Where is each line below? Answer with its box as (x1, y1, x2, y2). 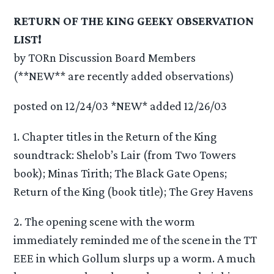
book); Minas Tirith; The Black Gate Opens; (13, 166, 228, 180)
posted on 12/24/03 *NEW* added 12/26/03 (13, 99, 228, 113)
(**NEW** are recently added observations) (13, 69, 235, 83)
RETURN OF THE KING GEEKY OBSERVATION (13, 14, 254, 28)
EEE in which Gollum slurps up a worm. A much (13, 251, 256, 265)
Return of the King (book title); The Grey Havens (13, 184, 254, 198)
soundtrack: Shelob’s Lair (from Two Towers (13, 147, 237, 161)
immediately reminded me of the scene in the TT (13, 232, 257, 246)
